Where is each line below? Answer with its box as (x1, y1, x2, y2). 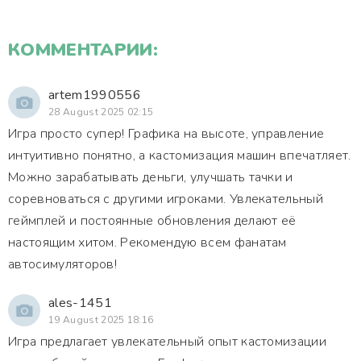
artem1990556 (48, 86, 141, 104)
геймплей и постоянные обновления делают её (8, 212, 297, 230)
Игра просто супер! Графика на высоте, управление (8, 125, 325, 143)
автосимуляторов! (8, 255, 118, 273)
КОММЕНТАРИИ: (8, 38, 158, 62)
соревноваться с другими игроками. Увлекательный (8, 190, 324, 208)
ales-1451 (48, 294, 112, 312)
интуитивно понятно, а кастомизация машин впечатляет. (8, 147, 351, 164)
